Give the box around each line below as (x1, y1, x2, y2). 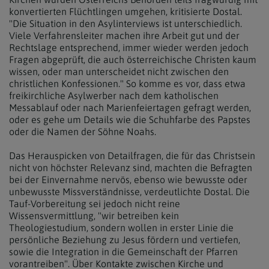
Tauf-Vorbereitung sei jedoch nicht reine (9, 198, 180, 209)
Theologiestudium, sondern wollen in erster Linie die (9, 222, 234, 233)
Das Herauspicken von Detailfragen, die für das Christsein (9, 150, 255, 161)
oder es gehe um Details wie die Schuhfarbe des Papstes (9, 114, 250, 125)
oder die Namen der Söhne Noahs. (9, 126, 156, 137)
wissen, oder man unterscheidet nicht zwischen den (9, 66, 229, 77)
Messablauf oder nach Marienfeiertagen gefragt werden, (9, 102, 251, 113)
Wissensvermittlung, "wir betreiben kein (9, 210, 179, 221)
